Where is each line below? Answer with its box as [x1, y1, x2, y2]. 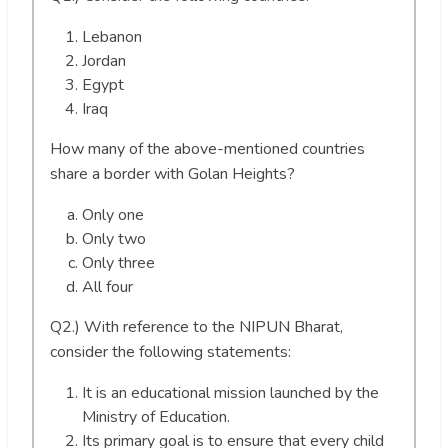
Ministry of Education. [82, 405, 230, 428]
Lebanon [82, 25, 142, 48]
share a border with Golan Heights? [50, 162, 295, 185]
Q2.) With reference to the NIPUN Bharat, [50, 315, 343, 338]
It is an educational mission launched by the [82, 381, 379, 404]
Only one [82, 203, 144, 226]
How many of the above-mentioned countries [50, 137, 365, 160]
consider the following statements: [50, 340, 291, 363]
